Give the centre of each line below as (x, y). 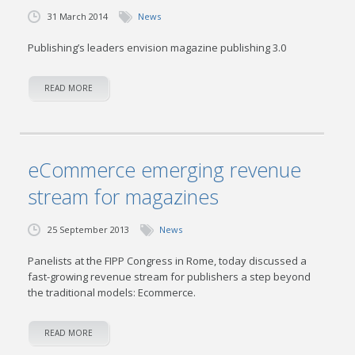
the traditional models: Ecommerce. (112, 292)
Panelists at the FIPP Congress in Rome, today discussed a (168, 261)
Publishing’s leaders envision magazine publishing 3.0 (157, 48)
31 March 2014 (78, 16)
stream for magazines (124, 197)
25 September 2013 (89, 229)
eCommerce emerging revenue (165, 170)
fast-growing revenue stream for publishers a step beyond (170, 277)
